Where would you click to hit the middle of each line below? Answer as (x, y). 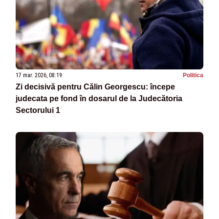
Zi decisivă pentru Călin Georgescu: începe (95, 87)
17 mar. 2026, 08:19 (39, 76)
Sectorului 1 (38, 110)
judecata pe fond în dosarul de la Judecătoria (99, 99)
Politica (193, 76)
